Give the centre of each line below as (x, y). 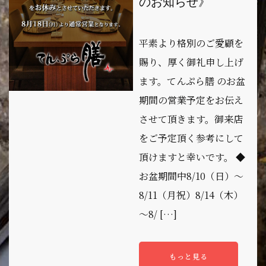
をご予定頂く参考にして (191, 138)
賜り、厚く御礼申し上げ (191, 62)
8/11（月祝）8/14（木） (191, 195)
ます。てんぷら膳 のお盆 (192, 81)
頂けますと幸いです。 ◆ (192, 157)
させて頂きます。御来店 (191, 119)
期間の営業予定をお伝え (191, 100)
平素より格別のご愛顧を (191, 43)
